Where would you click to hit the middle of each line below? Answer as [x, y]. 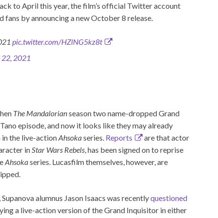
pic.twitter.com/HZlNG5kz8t [57, 41]
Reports [119, 137]
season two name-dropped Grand [123, 113]
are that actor [166, 137]
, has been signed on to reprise [134, 149]
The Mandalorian [40, 113]
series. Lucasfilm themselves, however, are [98, 162]
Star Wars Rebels [58, 149]
